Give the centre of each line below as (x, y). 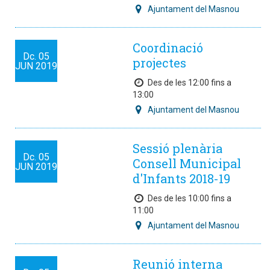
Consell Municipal (187, 163)
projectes (159, 63)
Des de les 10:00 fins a (190, 198)
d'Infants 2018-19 (181, 178)
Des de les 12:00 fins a (190, 83)
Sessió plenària (177, 148)
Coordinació (168, 48)
